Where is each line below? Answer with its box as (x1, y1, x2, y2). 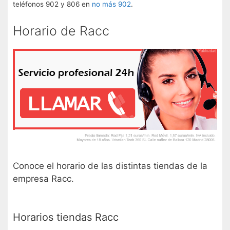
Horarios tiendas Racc (13, 211, 119, 224)
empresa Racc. (13, 173, 74, 184)
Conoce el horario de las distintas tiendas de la (13, 160, 207, 171)
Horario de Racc (13, 23, 109, 39)
